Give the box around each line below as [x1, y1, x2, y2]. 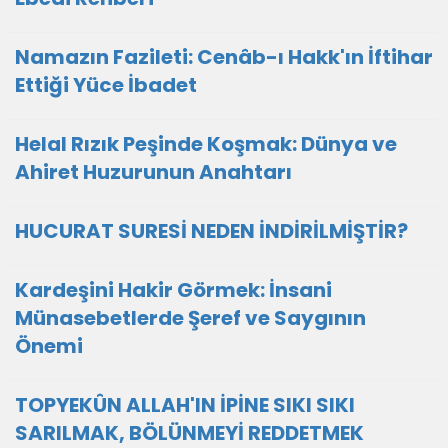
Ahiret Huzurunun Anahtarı [15, 158, 292, 186]
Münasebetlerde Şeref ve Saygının [15, 304, 366, 332]
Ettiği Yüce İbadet [15, 71, 197, 99]
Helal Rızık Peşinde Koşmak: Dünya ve [15, 130, 397, 158]
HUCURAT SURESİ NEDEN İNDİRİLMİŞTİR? [15, 217, 408, 245]
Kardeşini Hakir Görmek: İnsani [15, 276, 332, 304]
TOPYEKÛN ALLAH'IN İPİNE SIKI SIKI [15, 391, 355, 419]
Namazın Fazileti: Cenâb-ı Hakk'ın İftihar [15, 43, 433, 71]
